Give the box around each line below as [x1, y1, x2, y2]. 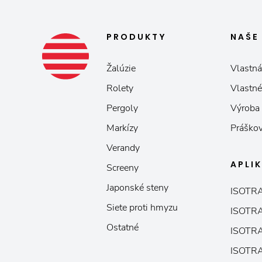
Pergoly [106, 102, 138, 115]
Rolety [106, 82, 133, 95]
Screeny [106, 161, 139, 174]
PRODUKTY [106, 31, 167, 43]
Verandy [106, 142, 140, 154]
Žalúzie [106, 62, 136, 75]
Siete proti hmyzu [106, 201, 178, 214]
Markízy [106, 122, 138, 135]
